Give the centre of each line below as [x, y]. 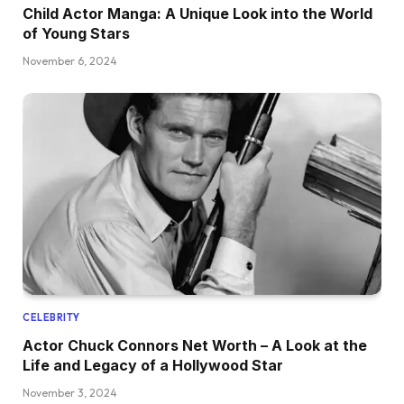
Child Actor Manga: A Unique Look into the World [197, 14]
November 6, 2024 [70, 61]
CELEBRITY [51, 318]
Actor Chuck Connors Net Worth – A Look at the [195, 346]
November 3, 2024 [70, 393]
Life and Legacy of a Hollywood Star [153, 366]
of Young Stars [76, 34]
